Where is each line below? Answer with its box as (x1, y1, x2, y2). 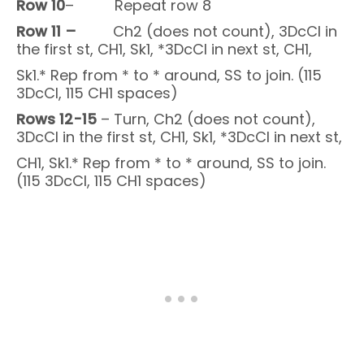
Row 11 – (16, 20, 76, 41)
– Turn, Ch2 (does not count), (97, 108, 315, 129)
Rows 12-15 (16, 108, 97, 129)
